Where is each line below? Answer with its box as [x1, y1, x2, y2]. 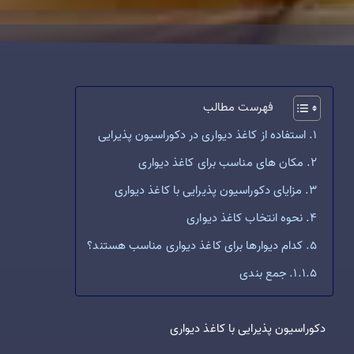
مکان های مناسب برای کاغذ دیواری [138, 153, 304, 173]
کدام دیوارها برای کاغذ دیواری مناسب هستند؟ [84, 236, 303, 256]
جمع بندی [239, 264, 288, 284]
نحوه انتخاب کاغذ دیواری [183, 209, 303, 228]
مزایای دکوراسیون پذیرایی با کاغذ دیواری [114, 181, 303, 201]
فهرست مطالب [202, 97, 273, 117]
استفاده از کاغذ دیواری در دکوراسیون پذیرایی [98, 126, 307, 145]
